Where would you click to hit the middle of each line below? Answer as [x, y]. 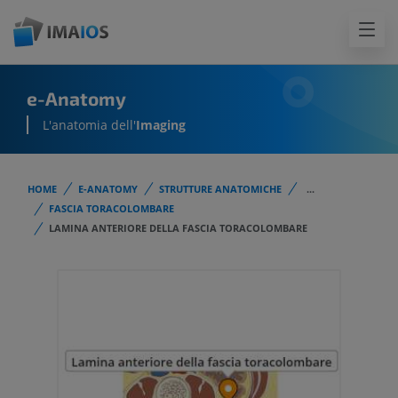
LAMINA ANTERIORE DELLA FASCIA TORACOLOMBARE [178, 228]
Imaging [161, 125]
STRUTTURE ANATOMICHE [220, 189]
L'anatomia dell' [89, 125]
